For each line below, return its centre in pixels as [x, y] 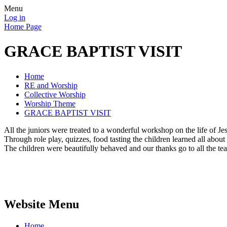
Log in [15, 17]
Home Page [23, 27]
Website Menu [42, 204]
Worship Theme [50, 103]
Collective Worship [55, 94]
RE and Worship [51, 85]
